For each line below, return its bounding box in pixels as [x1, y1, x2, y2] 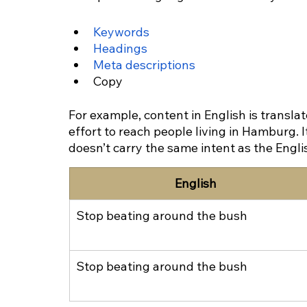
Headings [93, 40, 147, 57]
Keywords [93, 24, 149, 40]
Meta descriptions [93, 57, 195, 73]
